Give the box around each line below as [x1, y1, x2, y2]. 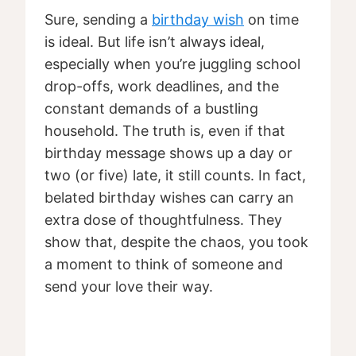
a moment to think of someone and [44, 256, 283, 273]
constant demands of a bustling [44, 100, 258, 118]
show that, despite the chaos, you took [44, 234, 308, 251]
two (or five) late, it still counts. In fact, [44, 167, 306, 184]
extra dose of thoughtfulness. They [44, 211, 282, 229]
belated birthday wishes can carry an [44, 189, 294, 207]
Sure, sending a [44, 11, 152, 29]
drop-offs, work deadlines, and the [44, 78, 279, 95]
